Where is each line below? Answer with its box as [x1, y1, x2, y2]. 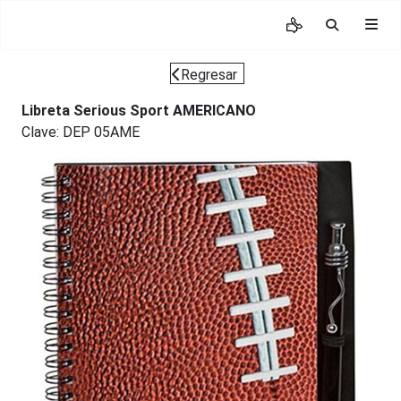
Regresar [181, 66, 237, 83]
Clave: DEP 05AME [21, 124, 140, 141]
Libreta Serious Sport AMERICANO [21, 102, 256, 119]
